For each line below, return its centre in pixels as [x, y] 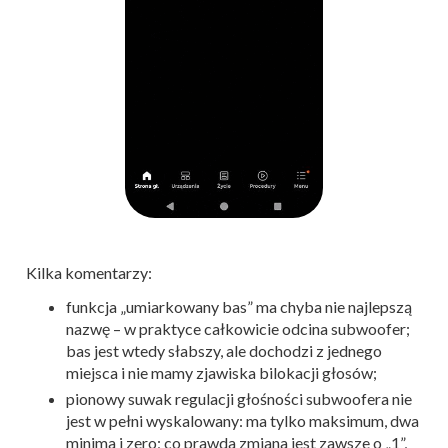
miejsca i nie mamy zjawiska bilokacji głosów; [221, 373]
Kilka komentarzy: [89, 273]
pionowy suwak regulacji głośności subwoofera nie [239, 399]
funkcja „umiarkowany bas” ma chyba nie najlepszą [239, 307]
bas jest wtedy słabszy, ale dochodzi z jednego [224, 351]
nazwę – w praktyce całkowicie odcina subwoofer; [238, 329]
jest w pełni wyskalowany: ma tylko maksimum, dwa [242, 421]
